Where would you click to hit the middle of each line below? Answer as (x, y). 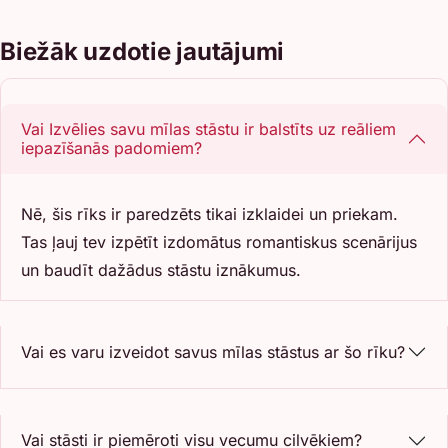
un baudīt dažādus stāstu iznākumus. (161, 269)
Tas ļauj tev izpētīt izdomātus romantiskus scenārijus (219, 241)
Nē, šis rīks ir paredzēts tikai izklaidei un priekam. (209, 213)
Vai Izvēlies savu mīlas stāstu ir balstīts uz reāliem (208, 129)
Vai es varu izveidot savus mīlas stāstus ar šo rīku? (213, 351)
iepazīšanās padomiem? (111, 148)
